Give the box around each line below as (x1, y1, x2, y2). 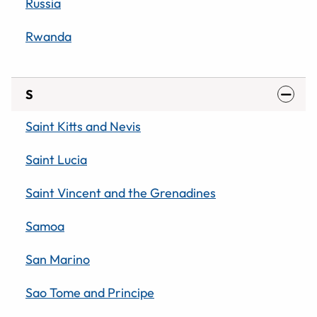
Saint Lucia (25, 151, 87, 168)
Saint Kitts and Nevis (25, 117, 141, 134)
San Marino (25, 250, 90, 267)
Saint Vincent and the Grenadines (25, 184, 216, 201)
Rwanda (25, 28, 71, 45)
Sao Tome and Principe (25, 284, 154, 301)
